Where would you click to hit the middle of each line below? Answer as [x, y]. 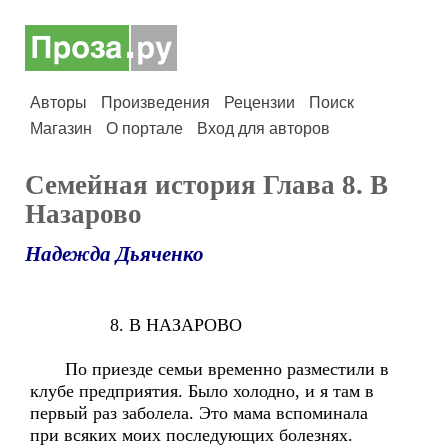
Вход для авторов [263, 128]
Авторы [58, 102]
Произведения [155, 102]
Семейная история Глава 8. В [206, 185]
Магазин [61, 128]
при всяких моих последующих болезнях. [191, 435]
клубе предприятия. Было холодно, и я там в [202, 391]
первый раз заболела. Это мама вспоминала [199, 413]
